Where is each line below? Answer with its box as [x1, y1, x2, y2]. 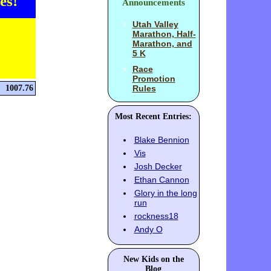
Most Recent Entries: [115, 112, 192, 122]
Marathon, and [132, 39, 192, 49]
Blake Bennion [134, 135, 189, 145]
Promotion [132, 74, 175, 84]
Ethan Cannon [134, 175, 189, 185]
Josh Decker [134, 162, 182, 172]
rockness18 [134, 211, 178, 221]
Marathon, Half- [132, 29, 196, 39]
